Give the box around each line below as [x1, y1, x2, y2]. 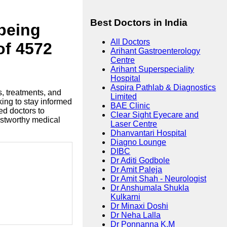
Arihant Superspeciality [110, 65, 195, 74]
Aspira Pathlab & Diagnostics [110, 83, 216, 92]
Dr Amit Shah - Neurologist [110, 174, 207, 183]
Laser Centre [110, 120, 158, 129]
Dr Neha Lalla [110, 211, 161, 220]
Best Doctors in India [90, 17, 188, 28]
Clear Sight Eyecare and [110, 110, 199, 120]
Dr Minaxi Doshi [110, 202, 169, 211]
